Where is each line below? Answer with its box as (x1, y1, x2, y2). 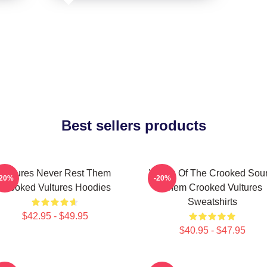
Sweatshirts (187, 197, 237, 207)
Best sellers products (61, 117, 206, 133)
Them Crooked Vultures (162, 182, 262, 193)
